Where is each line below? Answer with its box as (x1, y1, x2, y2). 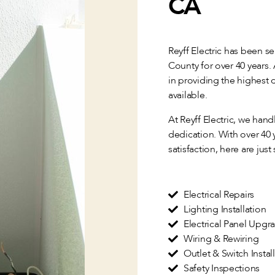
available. (168, 88, 207, 102)
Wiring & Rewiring (184, 232, 259, 246)
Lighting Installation (184, 203, 266, 216)
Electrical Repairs (184, 188, 255, 201)
